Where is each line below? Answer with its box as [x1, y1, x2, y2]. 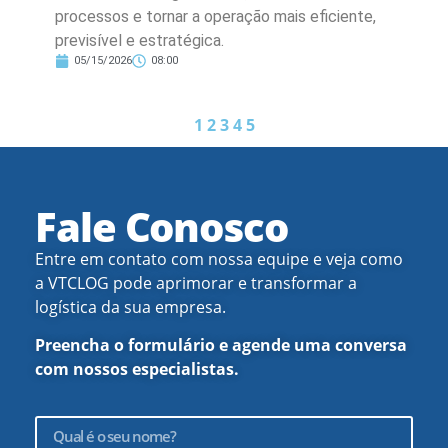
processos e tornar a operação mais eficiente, [55, 6, 376, 26]
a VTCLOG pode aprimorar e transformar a [35, 271, 357, 294]
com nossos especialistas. [35, 358, 239, 381]
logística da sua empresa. [35, 295, 226, 318]
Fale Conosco [35, 198, 288, 254]
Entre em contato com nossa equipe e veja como [35, 247, 403, 270]
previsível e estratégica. [55, 30, 224, 50]
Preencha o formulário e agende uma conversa [35, 334, 407, 357]
